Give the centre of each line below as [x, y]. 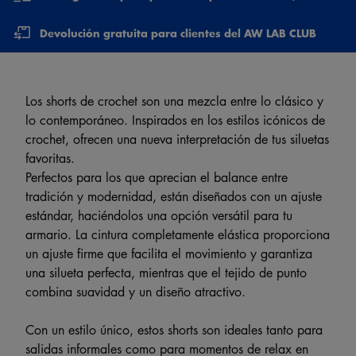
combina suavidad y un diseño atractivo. [135, 291]
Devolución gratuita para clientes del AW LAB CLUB [178, 33]
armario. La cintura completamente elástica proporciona [178, 234]
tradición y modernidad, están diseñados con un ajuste [174, 196]
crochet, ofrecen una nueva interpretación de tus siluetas [177, 139]
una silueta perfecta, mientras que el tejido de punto [166, 272]
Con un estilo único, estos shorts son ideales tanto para [174, 329]
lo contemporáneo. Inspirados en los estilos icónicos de [175, 120]
